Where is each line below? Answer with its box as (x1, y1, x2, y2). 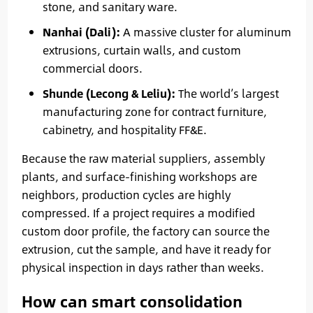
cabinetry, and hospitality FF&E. (42, 120, 207, 138)
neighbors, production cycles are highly (21, 185, 231, 203)
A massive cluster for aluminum (119, 22, 291, 41)
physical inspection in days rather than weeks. (21, 258, 264, 276)
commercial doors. (42, 59, 143, 77)
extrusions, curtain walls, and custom (42, 41, 241, 59)
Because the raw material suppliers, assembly (21, 149, 265, 167)
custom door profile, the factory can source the (21, 221, 270, 240)
